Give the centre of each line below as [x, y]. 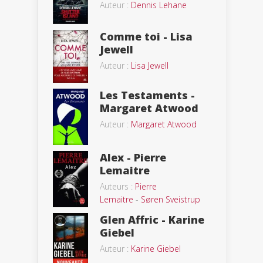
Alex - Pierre [133, 157]
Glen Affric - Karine [152, 220]
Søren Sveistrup [171, 199]
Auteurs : [117, 186]
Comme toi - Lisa [146, 37]
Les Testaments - [147, 95]
